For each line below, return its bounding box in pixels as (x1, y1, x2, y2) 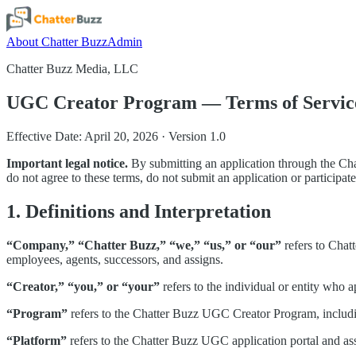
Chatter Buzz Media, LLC (6, 62, 138, 75)
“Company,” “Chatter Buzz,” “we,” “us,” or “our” (6, 238, 281, 252)
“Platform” (6, 333, 67, 347)
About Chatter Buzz (6, 35, 107, 48)
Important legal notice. (6, 156, 128, 170)
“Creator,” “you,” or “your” (6, 279, 160, 293)
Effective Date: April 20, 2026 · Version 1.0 (6, 129, 226, 143)
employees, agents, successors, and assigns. (6, 252, 223, 266)
